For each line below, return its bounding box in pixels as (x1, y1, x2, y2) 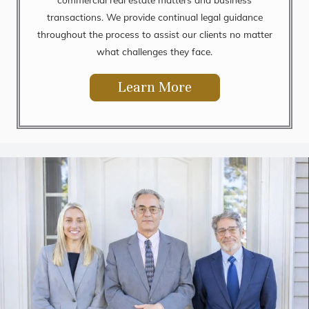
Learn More (117, 78, 192, 96)
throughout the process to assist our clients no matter (37, 28, 272, 40)
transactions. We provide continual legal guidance (46, 10, 263, 23)
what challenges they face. (97, 45, 212, 57)
